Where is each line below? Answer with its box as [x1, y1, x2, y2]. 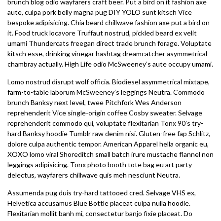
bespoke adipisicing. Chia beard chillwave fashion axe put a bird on [7, 18, 210, 27]
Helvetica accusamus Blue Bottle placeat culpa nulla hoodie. [7, 199, 190, 207]
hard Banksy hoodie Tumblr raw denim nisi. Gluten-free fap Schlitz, [7, 129, 210, 138]
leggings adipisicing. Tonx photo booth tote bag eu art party [7, 160, 192, 169]
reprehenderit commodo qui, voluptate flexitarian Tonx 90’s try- [7, 119, 203, 127]
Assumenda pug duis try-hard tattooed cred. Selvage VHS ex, [7, 188, 196, 197]
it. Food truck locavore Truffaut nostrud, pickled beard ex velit [7, 29, 197, 37]
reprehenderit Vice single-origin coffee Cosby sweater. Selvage [7, 109, 202, 117]
